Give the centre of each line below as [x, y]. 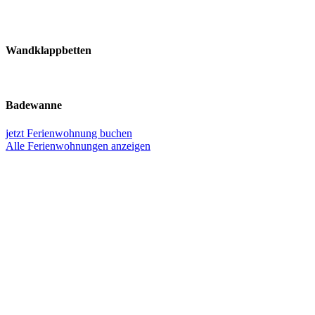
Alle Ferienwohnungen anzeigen [78, 146]
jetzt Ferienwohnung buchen [69, 133]
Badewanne [34, 105]
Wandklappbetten [49, 50]
